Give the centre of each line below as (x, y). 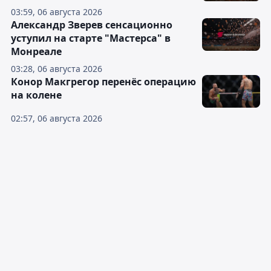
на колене (36, 95)
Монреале (36, 51)
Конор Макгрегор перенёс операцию (103, 82)
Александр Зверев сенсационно (92, 25)
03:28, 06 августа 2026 (57, 69)
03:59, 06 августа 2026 (57, 12)
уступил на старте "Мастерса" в (91, 38)
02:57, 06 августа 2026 (57, 118)
